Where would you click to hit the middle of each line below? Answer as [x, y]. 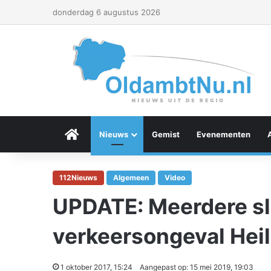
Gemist [166, 134]
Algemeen [131, 178]
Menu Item [99, 134]
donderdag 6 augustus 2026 [106, 12]
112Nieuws [78, 178]
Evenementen [224, 134]
